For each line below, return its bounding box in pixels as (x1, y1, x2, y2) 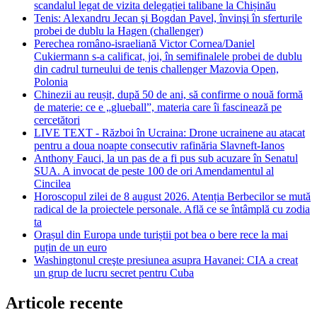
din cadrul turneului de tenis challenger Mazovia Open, (34, 63, 279, 76)
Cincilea (34, 178, 71, 190)
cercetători (34, 114, 80, 127)
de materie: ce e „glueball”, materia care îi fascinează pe (34, 101, 282, 114)
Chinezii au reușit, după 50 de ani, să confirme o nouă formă (34, 88, 303, 101)
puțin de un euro (34, 241, 107, 254)
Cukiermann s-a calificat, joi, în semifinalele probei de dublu (34, 50, 302, 63)
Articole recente (6, 294, 123, 313)
